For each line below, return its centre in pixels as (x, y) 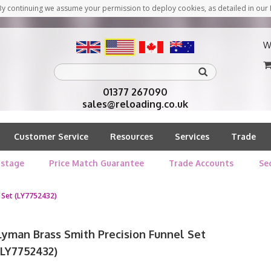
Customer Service (51, 136)
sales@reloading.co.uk (135, 104)
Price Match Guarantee (96, 163)
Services (192, 136)
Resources (132, 136)
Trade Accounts (201, 163)
